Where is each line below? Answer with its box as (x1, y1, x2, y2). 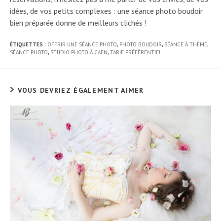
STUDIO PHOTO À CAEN (50, 49, 108, 56)
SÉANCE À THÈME (164, 41, 207, 48)
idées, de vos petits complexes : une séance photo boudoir (10, 6, 203, 16)
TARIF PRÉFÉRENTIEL (110, 49, 162, 56)
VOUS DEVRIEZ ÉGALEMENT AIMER (18, 86, 144, 95)
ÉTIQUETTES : (10, 41, 47, 48)
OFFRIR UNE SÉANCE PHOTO (47, 41, 117, 48)
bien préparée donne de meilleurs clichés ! (10, 18, 147, 28)
